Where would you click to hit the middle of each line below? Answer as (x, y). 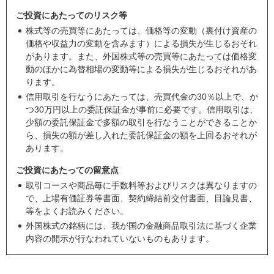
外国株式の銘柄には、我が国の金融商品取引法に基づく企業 (141, 226)
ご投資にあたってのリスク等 (72, 16)
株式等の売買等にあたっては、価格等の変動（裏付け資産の (141, 31)
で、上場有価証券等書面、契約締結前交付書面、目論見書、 (141, 198)
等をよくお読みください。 (77, 211)
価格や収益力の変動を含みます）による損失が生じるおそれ (141, 44)
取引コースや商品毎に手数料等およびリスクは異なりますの (141, 186)
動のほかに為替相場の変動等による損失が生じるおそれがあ (141, 69)
